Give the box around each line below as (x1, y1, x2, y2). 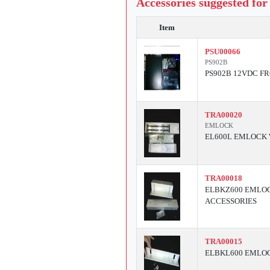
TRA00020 (205, 110, 242, 120)
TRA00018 (205, 174, 242, 183)
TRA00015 (205, 237, 242, 246)
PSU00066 (205, 47, 240, 57)
